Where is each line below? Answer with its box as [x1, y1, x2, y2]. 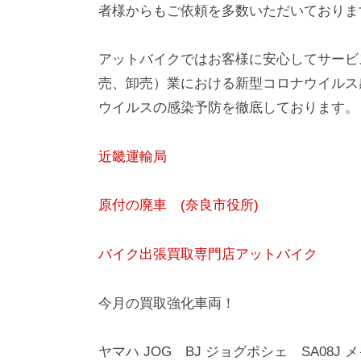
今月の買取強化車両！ [98, 295, 235, 311]
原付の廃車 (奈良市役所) [98, 197, 259, 214]
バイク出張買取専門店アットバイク [98, 247, 317, 263]
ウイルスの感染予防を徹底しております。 [98, 100, 359, 116]
